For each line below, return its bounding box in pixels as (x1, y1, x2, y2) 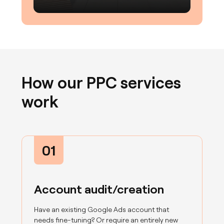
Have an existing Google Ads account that (34, 204, 169, 213)
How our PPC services (21, 72, 181, 92)
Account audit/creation (34, 181, 164, 196)
